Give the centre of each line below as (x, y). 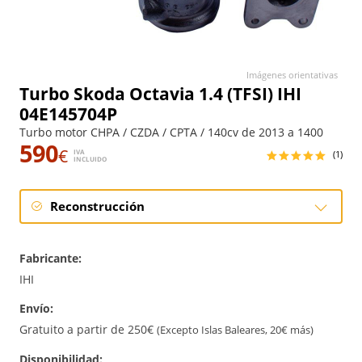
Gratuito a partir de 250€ (88, 329)
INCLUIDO (90, 159)
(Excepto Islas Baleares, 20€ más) (235, 330)
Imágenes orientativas (292, 75)
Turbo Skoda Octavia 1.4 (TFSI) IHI (160, 94)
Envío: (36, 308)
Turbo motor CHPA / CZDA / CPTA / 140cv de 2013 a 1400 (171, 132)
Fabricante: (51, 258)
